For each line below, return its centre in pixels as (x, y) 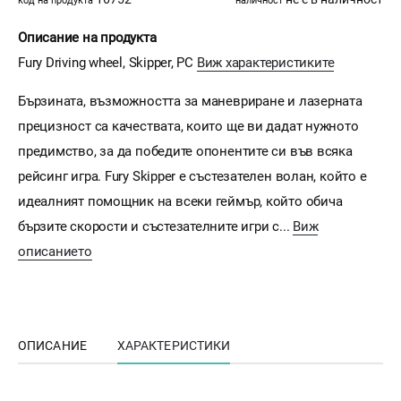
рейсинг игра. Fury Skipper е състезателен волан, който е (192, 177)
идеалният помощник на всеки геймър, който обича (180, 202)
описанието (55, 252)
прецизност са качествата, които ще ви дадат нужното (188, 127)
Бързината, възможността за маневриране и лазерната (190, 102)
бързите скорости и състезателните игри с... (156, 227)
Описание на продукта (87, 38)
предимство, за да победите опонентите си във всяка (185, 152)
